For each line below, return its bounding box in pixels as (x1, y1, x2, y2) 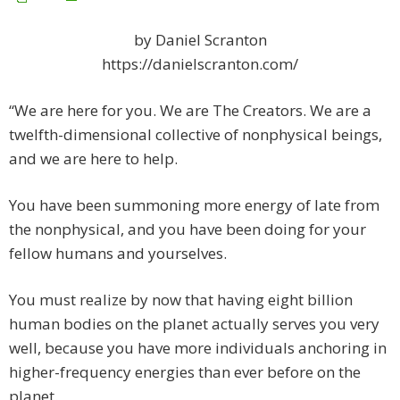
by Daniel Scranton (133, 29, 267, 51)
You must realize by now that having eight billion (9, 289, 353, 311)
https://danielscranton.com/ (102, 54, 298, 75)
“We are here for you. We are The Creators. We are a (9, 100, 371, 121)
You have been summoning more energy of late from (9, 195, 379, 216)
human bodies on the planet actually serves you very (9, 313, 379, 335)
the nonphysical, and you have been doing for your (9, 219, 366, 240)
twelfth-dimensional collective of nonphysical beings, (9, 124, 382, 146)
